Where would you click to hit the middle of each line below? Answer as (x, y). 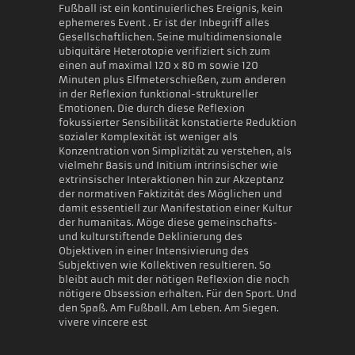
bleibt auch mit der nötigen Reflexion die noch (174, 279)
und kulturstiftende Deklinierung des (151, 236)
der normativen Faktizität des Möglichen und (170, 193)
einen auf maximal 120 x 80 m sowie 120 (158, 65)
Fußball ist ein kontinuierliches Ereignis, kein (171, 8)
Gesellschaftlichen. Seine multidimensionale (170, 36)
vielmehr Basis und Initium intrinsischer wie (168, 165)
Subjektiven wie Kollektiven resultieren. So (165, 265)
